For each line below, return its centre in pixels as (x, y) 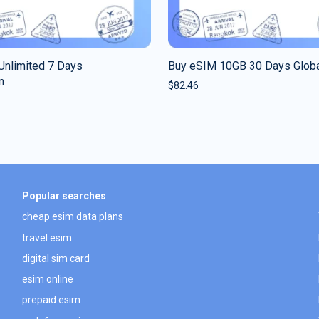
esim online (47, 279)
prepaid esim (51, 300)
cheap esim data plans (72, 217)
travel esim (47, 237)
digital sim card (56, 258)
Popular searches (64, 195)
